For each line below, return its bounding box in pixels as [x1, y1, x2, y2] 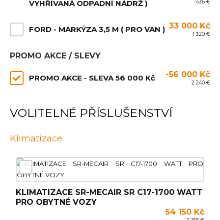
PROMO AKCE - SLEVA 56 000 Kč [29, 73, 155, 82]
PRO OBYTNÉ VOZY [16, 197, 97, 207]
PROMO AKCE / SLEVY [10, 51, 101, 60]
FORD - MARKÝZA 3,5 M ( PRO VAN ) [29, 25, 165, 34]
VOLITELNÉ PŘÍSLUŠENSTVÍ [10, 106, 172, 120]
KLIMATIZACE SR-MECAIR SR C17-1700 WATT [16, 188, 203, 197]
